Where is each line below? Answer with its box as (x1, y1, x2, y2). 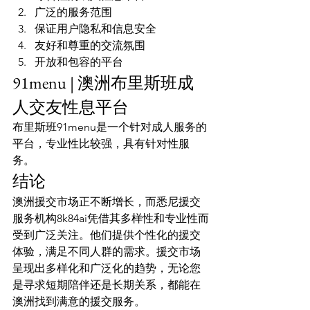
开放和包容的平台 (35, 55, 123, 69)
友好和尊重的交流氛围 (35, 38, 145, 52)
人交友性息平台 (12, 95, 129, 118)
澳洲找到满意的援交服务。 (12, 294, 145, 308)
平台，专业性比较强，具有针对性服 (12, 136, 190, 150)
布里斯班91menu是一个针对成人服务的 (12, 120, 207, 134)
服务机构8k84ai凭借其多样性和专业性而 (12, 211, 209, 225)
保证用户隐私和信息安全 (35, 21, 156, 35)
